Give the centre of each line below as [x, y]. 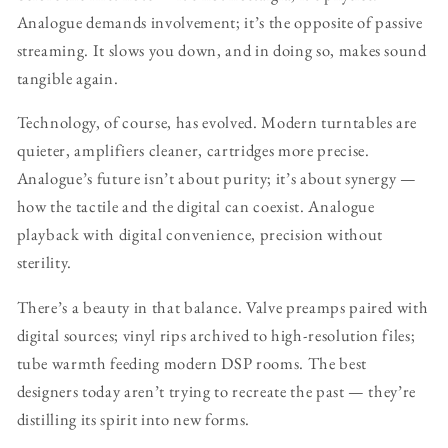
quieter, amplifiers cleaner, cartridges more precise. [193, 150]
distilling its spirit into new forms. [133, 418]
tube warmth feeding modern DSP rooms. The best [191, 362]
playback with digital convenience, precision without [199, 234]
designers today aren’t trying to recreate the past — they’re [216, 390]
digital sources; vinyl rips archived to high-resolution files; [216, 334]
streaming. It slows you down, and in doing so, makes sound [221, 49]
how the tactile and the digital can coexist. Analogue [195, 206]
